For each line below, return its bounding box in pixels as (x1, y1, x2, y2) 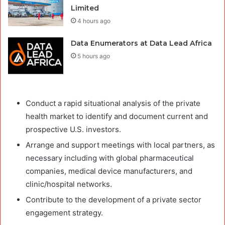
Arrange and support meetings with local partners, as (26, 140, 215, 150)
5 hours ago (77, 52, 110, 60)
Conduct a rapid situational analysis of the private (26, 98, 200, 108)
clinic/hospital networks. (26, 179, 112, 189)
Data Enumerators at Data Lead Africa (71, 38, 212, 48)
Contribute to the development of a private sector (26, 194, 201, 204)
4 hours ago (77, 17, 111, 25)
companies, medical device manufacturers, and (26, 166, 192, 176)
